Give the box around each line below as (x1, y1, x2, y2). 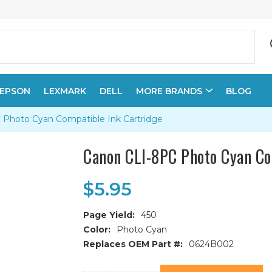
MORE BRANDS (136, 86, 202, 97)
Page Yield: (83, 209, 135, 220)
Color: (83, 224, 111, 235)
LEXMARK (44, 86, 86, 97)
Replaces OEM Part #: (83, 239, 183, 250)
